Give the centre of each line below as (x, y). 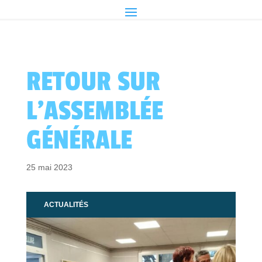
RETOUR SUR (93, 82)
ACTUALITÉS (66, 205)
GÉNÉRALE (79, 140)
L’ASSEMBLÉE (94, 111)
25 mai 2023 (49, 168)
